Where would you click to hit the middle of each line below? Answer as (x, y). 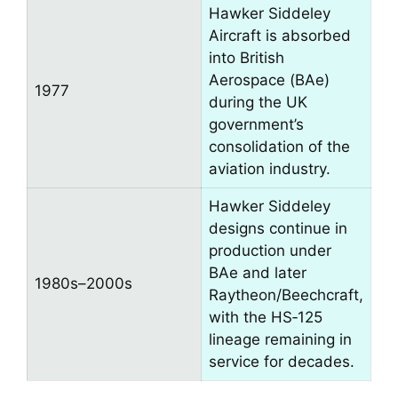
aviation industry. (270, 168)
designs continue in (278, 228)
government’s (256, 124)
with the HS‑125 (266, 317)
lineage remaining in (280, 339)
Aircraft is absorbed (280, 35)
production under (270, 250)
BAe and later (258, 272)
